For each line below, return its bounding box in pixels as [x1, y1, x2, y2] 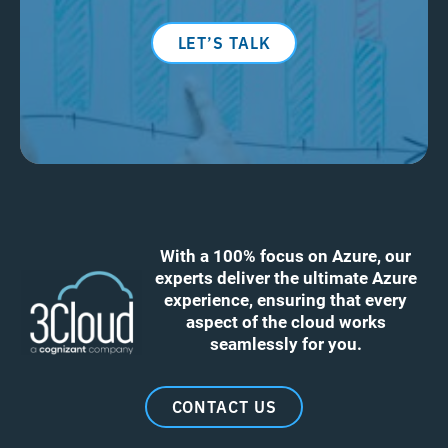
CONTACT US [171, 394, 277, 417]
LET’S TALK [177, 30, 271, 53]
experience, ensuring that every [164, 287, 407, 311]
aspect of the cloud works [185, 309, 386, 333]
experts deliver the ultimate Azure [154, 265, 417, 289]
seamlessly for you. [209, 331, 362, 355]
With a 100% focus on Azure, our [160, 243, 411, 267]
